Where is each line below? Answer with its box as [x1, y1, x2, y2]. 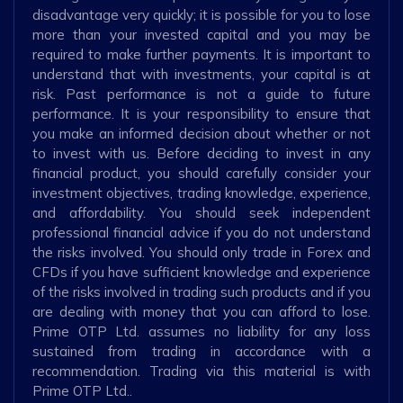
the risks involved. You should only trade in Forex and [32, 243, 371, 261]
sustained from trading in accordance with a [32, 342, 371, 360]
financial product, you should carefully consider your [32, 164, 371, 182]
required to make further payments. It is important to [32, 45, 371, 63]
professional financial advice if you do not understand [32, 223, 371, 241]
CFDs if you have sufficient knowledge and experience [32, 263, 371, 281]
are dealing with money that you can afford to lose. [32, 302, 371, 320]
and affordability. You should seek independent [32, 203, 371, 221]
